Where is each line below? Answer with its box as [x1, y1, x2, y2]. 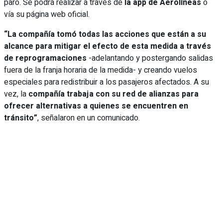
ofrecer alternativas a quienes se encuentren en [4, 100, 188, 112]
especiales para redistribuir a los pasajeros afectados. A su [4, 76, 209, 88]
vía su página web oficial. [4, 8, 90, 20]
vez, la [4, 88, 28, 100]
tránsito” [4, 111, 37, 124]
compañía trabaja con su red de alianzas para [28, 88, 199, 100]
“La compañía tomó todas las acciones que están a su [4, 28, 206, 40]
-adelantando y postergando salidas [87, 52, 213, 64]
